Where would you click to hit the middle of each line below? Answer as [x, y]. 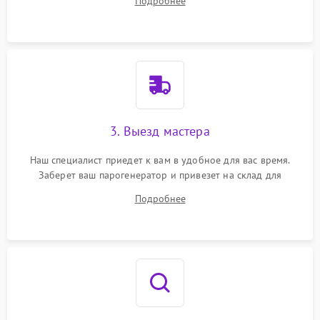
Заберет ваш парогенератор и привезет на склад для [160, 175]
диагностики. [160, 190]
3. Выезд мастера [160, 131]
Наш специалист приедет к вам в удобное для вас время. [160, 160]
